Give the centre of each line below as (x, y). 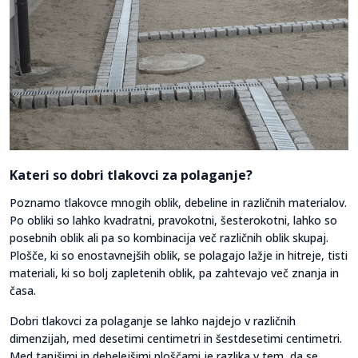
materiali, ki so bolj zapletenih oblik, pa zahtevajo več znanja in (174, 273)
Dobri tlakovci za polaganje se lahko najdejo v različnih (153, 321)
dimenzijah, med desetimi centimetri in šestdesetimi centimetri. (176, 339)
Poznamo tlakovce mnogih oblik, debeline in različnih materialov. (178, 203)
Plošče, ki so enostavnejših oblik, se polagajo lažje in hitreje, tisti (179, 256)
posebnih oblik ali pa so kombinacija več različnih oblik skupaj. (169, 238)
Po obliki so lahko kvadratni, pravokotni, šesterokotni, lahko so (173, 221)
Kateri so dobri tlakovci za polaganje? (131, 175)
